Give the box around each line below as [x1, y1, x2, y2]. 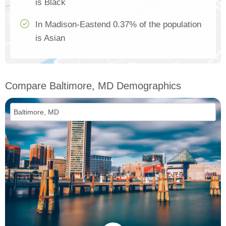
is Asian [35, 33, 65, 43]
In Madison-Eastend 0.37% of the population [35, 20, 201, 30]
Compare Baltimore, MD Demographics [5, 80, 181, 92]
